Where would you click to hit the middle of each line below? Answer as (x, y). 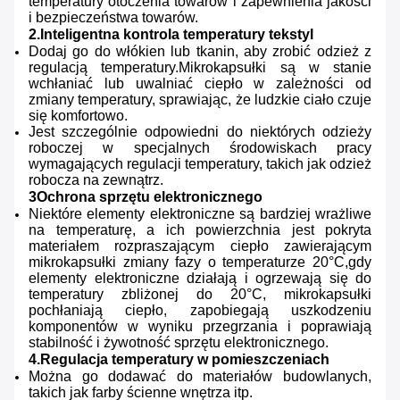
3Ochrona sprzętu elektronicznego (146, 197)
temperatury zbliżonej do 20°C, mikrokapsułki (200, 295)
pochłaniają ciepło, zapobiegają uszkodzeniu (200, 311)
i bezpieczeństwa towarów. (113, 18)
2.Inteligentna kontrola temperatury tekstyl (171, 35)
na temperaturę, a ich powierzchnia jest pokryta (200, 230)
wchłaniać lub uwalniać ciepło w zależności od (200, 84)
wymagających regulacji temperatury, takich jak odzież (200, 164)
